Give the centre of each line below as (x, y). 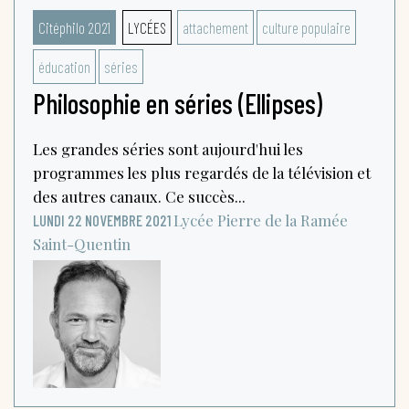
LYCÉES (147, 27)
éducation (64, 66)
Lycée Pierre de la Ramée (261, 220)
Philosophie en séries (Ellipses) (178, 103)
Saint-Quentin (82, 243)
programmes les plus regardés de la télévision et (202, 172)
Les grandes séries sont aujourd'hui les (168, 148)
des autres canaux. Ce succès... (139, 196)
